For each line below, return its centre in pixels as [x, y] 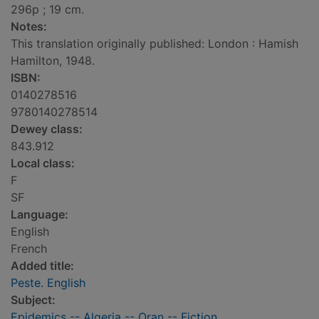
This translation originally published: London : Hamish [155, 44]
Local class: [43, 163]
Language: [40, 215]
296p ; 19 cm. [47, 10]
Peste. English [48, 283]
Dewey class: [47, 129]
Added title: [42, 266]
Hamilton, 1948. [53, 61]
